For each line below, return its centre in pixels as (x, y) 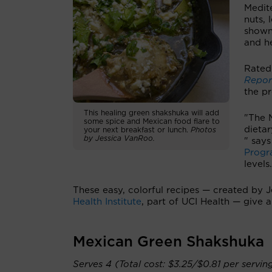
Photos (203, 130)
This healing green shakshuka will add (151, 113)
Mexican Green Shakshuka (168, 242)
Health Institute (107, 202)
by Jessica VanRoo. (119, 139)
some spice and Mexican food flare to (152, 122)
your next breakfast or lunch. (137, 130)
